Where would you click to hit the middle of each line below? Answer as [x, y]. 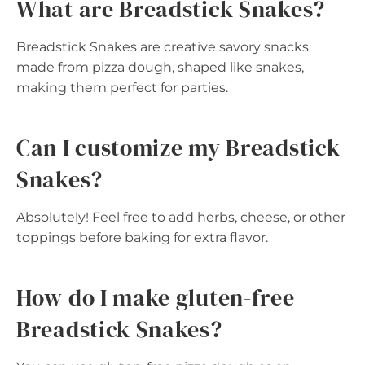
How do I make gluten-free [156, 297]
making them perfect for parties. [122, 87]
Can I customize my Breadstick [178, 147]
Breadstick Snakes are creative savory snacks [163, 46]
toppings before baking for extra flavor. [142, 237]
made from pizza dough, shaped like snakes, [160, 67]
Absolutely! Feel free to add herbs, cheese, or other [181, 217]
